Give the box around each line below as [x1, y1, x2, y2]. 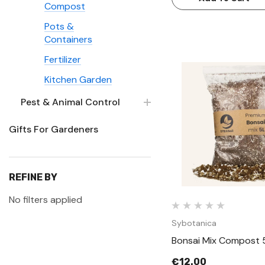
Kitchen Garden [44, 73, 112, 86]
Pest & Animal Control [21, 96, 120, 108]
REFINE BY [9, 172, 57, 183]
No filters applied [9, 193, 82, 206]
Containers [44, 33, 92, 46]
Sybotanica [172, 218, 216, 228]
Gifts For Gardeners [9, 123, 98, 135]
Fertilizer [44, 53, 81, 66]
